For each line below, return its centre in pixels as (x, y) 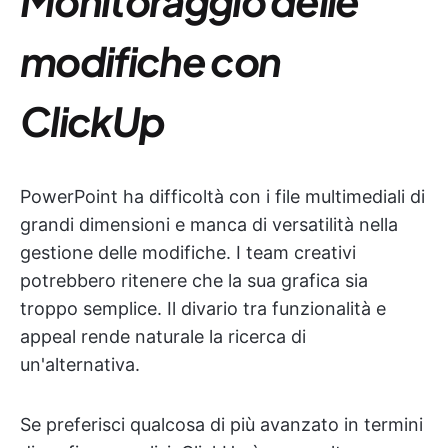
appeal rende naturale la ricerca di (163, 336)
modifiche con (150, 60)
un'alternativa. (80, 364)
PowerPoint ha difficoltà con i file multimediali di (222, 196)
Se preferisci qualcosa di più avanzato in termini (221, 424)
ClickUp (92, 120)
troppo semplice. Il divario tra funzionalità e (203, 308)
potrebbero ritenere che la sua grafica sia (194, 280)
